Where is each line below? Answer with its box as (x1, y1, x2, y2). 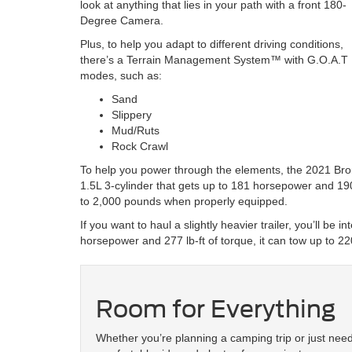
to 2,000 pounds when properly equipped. (80, 194, 288, 207)
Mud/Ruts (112, 123, 159, 137)
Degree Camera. (80, 13, 163, 27)
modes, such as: (80, 68, 162, 82)
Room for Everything (96, 294, 335, 323)
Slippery (112, 108, 152, 121)
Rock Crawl (112, 139, 168, 152)
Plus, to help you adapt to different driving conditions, (80, 37, 343, 50)
